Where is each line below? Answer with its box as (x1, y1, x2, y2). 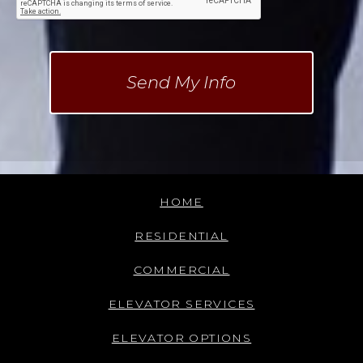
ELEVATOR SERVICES (108, 296, 255, 311)
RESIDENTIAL (135, 228, 228, 243)
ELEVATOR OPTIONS (111, 330, 252, 345)
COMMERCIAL (133, 262, 230, 277)
